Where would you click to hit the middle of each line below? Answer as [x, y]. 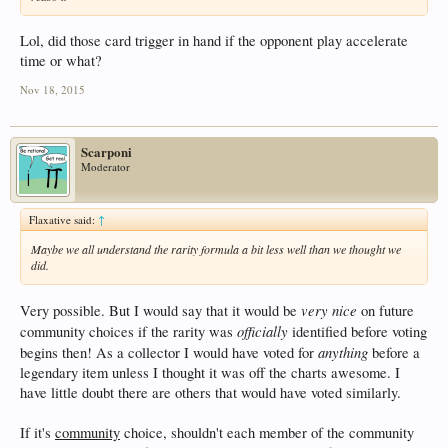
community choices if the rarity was [128, 331]
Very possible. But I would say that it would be [160, 310]
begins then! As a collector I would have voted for [169, 352]
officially [262, 330]
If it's [37, 432]
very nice [329, 309]
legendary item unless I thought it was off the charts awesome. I [210, 372]
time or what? [61, 60]
